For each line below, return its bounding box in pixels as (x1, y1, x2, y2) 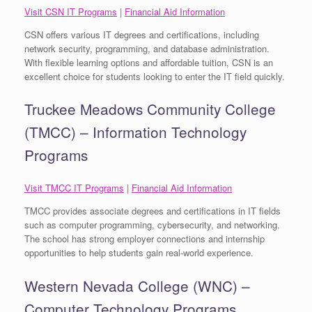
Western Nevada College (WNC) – (24, 275, 250, 297)
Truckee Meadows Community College (24, 98, 276, 120)
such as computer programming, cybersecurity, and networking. (24, 218, 280, 232)
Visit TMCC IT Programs (24, 181, 124, 195)
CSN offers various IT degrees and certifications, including (24, 27, 259, 41)
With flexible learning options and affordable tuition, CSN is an (24, 55, 273, 69)
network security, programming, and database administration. (24, 41, 270, 55)
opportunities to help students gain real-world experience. (24, 246, 253, 260)
